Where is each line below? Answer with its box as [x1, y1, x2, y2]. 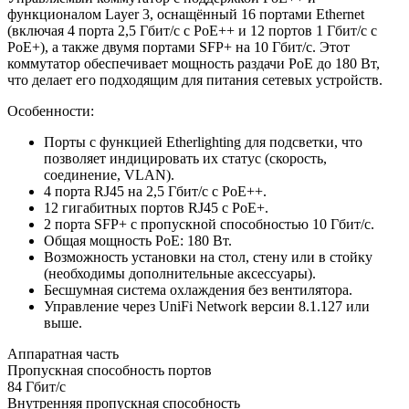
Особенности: [7, 102, 94, 119]
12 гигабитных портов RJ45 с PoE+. [44, 199, 268, 215]
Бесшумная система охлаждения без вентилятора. [44, 281, 352, 298]
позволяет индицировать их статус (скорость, [44, 150, 327, 166]
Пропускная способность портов [7, 362, 212, 378]
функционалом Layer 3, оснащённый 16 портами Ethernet [7, 5, 364, 22]
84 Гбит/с [7, 378, 66, 394]
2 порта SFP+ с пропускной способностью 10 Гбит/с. [44, 215, 374, 232]
